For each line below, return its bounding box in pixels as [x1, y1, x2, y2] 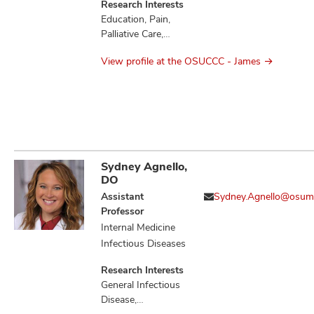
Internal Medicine [101, 221, 175, 234]
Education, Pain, [101, 13, 170, 26]
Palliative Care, [101, 27, 163, 41]
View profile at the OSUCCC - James [101, 55, 261, 68]
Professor [101, 205, 144, 218]
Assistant [101, 190, 144, 203]
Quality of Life [101, 42, 163, 55]
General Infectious [101, 278, 180, 292]
